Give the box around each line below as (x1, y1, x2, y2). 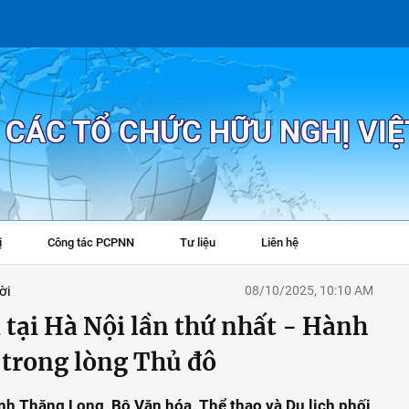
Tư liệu (180, 236, 215, 249)
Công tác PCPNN (47, 236, 134, 249)
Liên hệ (261, 236, 299, 249)
